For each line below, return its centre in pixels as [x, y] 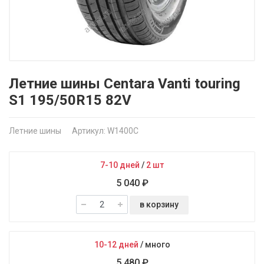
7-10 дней [120, 165]
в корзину [159, 204]
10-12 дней [116, 244]
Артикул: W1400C [105, 131]
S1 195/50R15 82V [70, 100]
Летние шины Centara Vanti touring [125, 84]
